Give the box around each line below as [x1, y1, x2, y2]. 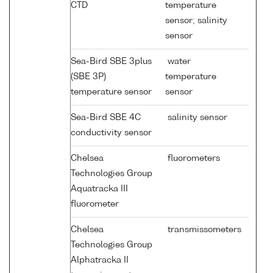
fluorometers [165, 154, 220, 163]
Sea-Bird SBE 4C [71, 113, 141, 122]
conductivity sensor [71, 129, 154, 138]
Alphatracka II [71, 256, 129, 265]
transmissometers [165, 225, 241, 235]
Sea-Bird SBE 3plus [71, 57, 152, 66]
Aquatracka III [71, 185, 128, 194]
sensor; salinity [165, 16, 227, 26]
